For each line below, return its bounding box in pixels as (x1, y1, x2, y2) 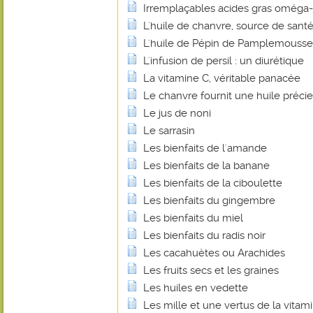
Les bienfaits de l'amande (143, 142, 267, 154)
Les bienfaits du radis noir (143, 229, 265, 242)
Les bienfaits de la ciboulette (143, 177, 282, 189)
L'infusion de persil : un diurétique (143, 54, 304, 67)
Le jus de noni (143, 107, 211, 119)
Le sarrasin (143, 124, 195, 137)
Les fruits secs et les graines (143, 264, 279, 277)
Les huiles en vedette (143, 282, 248, 294)
